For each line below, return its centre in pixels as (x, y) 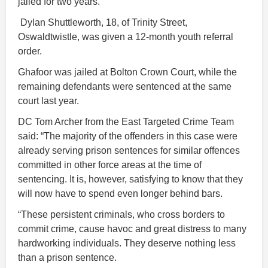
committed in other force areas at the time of (110, 165)
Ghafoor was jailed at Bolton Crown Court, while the (127, 72)
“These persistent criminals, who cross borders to (121, 214)
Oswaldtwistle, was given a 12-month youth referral (126, 36)
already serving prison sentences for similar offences (129, 150)
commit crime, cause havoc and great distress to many (132, 229)
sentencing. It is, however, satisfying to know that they (130, 179)
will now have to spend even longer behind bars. (120, 193)
